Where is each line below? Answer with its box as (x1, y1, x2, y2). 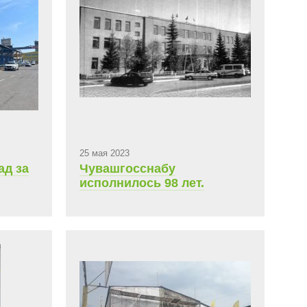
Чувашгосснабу (79, 162, 175, 175)
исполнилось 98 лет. (79, 176, 204, 190)
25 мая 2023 (79, 148, 130, 158)
